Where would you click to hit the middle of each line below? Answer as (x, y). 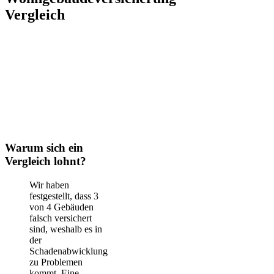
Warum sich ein (44, 147)
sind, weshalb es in (66, 229)
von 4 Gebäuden (61, 207)
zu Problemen (56, 262)
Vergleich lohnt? (46, 161)
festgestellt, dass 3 (64, 196)
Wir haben (49, 185)
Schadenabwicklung (68, 251)
